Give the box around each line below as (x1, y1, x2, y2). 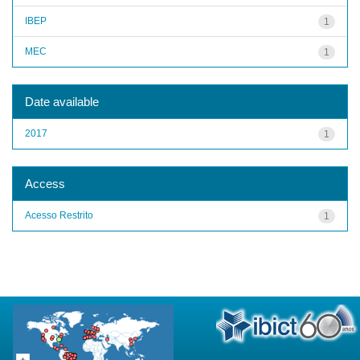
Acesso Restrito (25, 209, 93, 221)
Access (25, 176, 65, 190)
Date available (25, 94, 99, 108)
